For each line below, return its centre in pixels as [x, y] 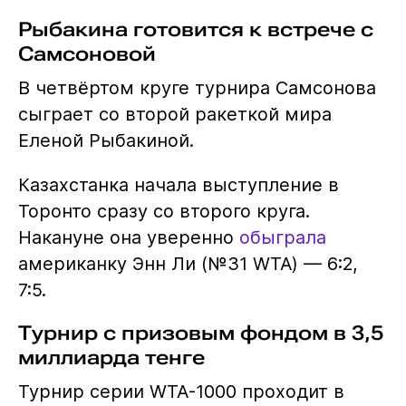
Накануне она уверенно [128, 237]
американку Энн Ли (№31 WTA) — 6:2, [188, 263]
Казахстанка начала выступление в [178, 184]
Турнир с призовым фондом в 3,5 [200, 333]
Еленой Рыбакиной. [106, 140]
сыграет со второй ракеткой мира [174, 114]
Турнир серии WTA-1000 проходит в [181, 392]
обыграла [282, 237]
